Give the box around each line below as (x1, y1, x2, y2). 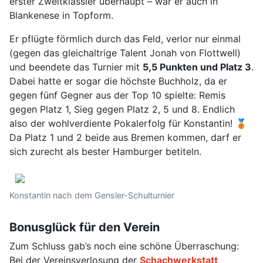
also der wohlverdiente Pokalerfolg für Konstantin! (9, 117, 235, 130)
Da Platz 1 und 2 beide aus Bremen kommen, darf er (9, 131, 241, 144)
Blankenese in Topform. (9, 9, 113, 22)
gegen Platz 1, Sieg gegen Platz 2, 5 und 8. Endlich (9, 103, 235, 116)
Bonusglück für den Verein (9, 220, 160, 235)
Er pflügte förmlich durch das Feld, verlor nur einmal (9, 33, 241, 45)
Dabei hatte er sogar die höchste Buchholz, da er (9, 75, 227, 87)
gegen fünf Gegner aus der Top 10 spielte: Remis (9, 89, 225, 102)
